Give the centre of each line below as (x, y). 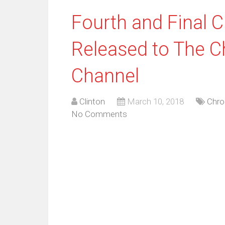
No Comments (99, 114)
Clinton (92, 101)
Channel (105, 76)
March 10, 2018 (155, 101)
